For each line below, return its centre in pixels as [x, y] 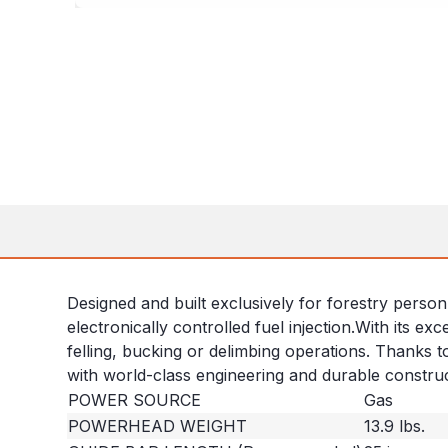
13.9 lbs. [395, 426]
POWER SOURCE [135, 400]
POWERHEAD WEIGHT [158, 426]
